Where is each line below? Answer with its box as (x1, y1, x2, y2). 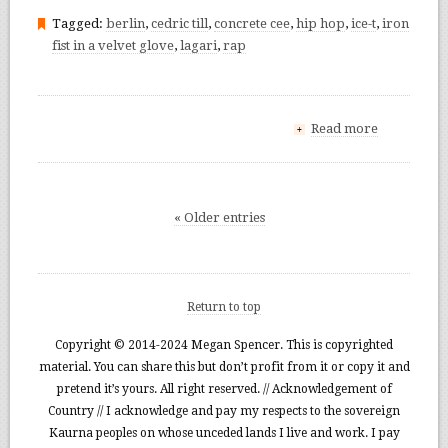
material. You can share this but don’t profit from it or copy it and (38, 359, 410, 374)
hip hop (295, 15, 345, 31)
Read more (311, 120, 379, 136)
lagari (179, 37, 217, 53)
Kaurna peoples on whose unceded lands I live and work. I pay (48, 425, 400, 440)
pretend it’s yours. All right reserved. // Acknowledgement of (56, 381, 392, 396)
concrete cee (213, 15, 290, 31)
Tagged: (51, 15, 106, 31)
